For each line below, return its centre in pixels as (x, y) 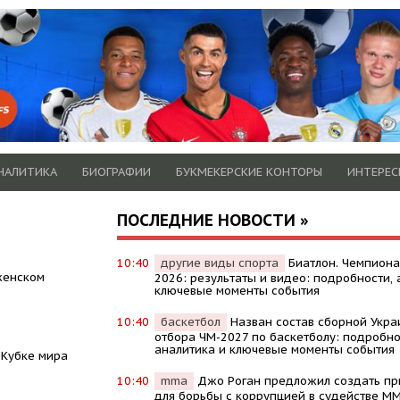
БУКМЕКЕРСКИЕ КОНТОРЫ (249, 171)
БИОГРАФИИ (117, 171)
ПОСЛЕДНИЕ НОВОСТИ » (212, 220)
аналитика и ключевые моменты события (274, 349)
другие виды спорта (219, 262)
